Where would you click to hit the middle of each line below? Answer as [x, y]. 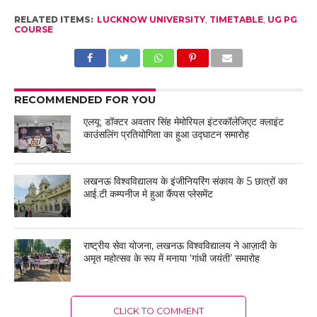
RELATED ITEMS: [53, 20]
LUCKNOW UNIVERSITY [151, 20]
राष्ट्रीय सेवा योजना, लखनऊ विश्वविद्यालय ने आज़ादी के [180, 246]
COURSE [33, 30]
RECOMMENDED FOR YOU [85, 100]
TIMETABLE [236, 20]
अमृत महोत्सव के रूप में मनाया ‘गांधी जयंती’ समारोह [172, 259]
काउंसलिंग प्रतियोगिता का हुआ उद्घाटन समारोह [167, 135]
